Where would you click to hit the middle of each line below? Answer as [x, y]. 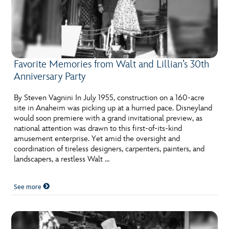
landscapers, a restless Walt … [62, 159]
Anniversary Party [50, 77]
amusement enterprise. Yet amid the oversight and [97, 139]
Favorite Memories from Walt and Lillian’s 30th [112, 64]
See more [29, 187]
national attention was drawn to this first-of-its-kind [98, 129]
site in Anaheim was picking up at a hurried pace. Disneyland [113, 108]
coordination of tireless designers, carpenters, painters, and [109, 149]
